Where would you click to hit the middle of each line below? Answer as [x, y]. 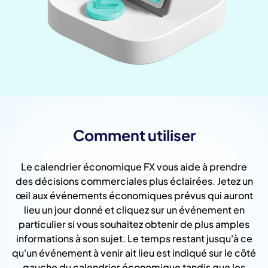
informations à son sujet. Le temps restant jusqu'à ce [134, 238]
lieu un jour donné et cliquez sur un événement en [134, 209]
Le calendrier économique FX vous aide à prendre [134, 166]
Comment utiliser [134, 135]
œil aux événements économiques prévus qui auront [134, 195]
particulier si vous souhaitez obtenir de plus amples [134, 224]
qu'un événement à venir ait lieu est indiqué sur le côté [134, 252]
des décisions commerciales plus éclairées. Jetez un [134, 181]
